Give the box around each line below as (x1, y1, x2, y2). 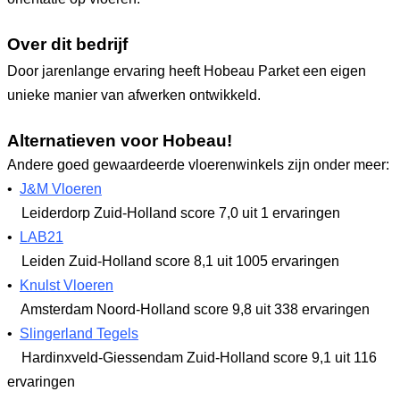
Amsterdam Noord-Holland (18, 302, 194, 317)
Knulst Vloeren (20, 278, 113, 293)
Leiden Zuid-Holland (18, 254, 155, 269)
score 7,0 (180, 205, 238, 221)
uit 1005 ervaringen (213, 254, 339, 269)
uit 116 (331, 350, 377, 365)
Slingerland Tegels (20, 326, 138, 341)
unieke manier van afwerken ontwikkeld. (7, 87, 261, 103)
